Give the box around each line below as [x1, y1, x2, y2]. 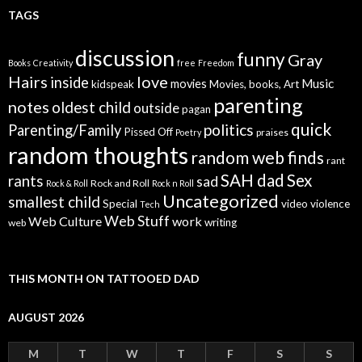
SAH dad [221, 170, 284, 191]
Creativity [33, 57, 73, 69]
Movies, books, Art [209, 78, 299, 91]
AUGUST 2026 [8, 310, 84, 325]
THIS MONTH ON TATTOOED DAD [8, 271, 200, 286]
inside [50, 74, 89, 92]
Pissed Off [124, 125, 173, 139]
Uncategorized [162, 191, 279, 213]
